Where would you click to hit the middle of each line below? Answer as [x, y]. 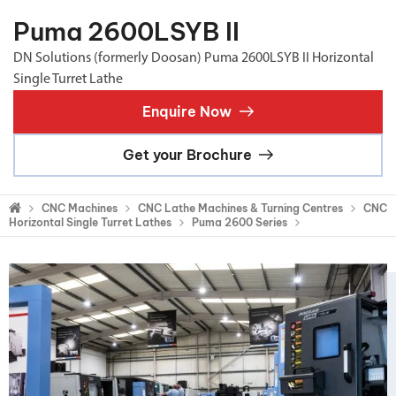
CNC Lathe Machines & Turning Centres [240, 208]
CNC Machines [80, 208]
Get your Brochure [187, 154]
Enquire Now [187, 111]
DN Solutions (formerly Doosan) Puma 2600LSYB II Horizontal [194, 58]
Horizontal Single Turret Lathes [90, 222]
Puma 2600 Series [240, 222]
